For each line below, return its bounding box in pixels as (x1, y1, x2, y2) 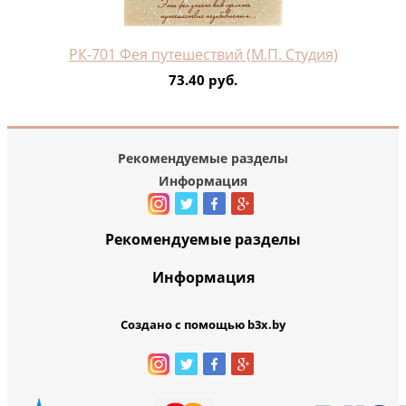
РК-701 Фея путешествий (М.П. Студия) (68, 43, 338, 64)
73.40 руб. (169, 70, 237, 89)
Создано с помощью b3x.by (121, 315, 285, 333)
